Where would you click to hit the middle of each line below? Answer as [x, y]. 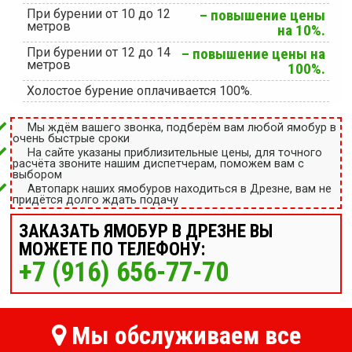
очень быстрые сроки [71, 139]
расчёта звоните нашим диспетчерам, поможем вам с [159, 164]
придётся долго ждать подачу [96, 200]
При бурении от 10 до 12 [98, 13]
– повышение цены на [254, 53]
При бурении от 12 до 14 [98, 52]
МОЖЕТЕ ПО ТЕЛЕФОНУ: [112, 250]
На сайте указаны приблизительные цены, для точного [175, 153]
